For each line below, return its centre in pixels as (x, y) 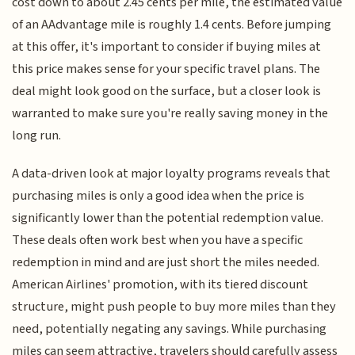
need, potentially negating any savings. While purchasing (170, 329)
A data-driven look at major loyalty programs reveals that (172, 174)
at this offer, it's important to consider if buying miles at (167, 46)
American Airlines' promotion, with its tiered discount (160, 285)
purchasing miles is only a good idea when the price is (158, 196)
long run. (37, 135)
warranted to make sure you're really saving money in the (170, 113)
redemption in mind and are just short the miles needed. (166, 263)
